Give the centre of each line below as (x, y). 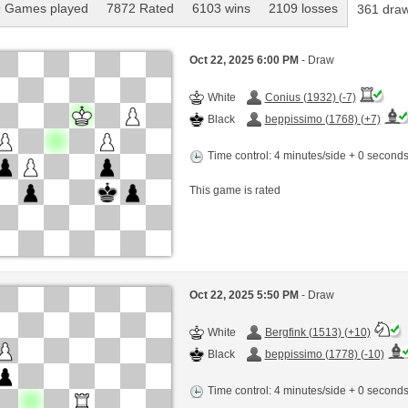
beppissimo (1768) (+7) (322, 119)
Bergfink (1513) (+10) (317, 333)
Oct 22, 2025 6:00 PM (245, 60)
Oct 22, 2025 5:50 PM (245, 296)
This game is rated (235, 190)
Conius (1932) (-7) (310, 97)
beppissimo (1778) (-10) (324, 355)
